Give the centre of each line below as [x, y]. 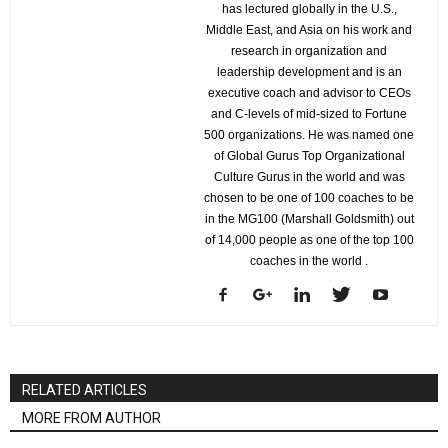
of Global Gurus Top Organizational [309, 155]
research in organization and [309, 50]
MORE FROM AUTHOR [91, 417]
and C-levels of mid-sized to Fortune [309, 113]
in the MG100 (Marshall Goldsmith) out [309, 218]
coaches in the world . [309, 260]
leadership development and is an [309, 71]
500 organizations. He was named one [309, 134]
